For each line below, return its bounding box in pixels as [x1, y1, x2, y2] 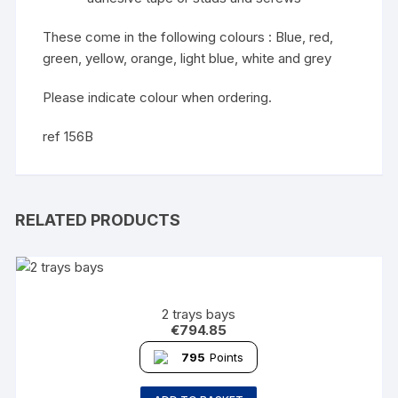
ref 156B [43, 128, 94, 145]
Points [210, 350, 244, 364]
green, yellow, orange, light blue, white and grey [43, 50, 332, 67]
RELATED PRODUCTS [15, 211, 181, 229]
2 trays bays [162, 306, 236, 322]
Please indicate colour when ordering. [43, 89, 273, 106]
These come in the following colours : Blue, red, [43, 28, 334, 45]
